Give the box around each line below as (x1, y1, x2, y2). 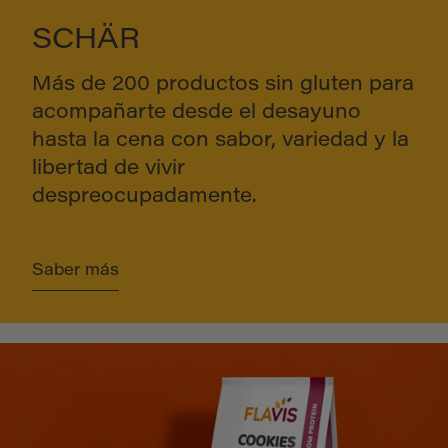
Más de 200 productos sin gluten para (32, 75, 414, 96)
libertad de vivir (32, 159, 185, 180)
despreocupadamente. (32, 187, 262, 208)
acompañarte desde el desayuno (32, 103, 361, 124)
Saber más (32, 263, 119, 280)
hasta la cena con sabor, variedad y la (32, 131, 409, 152)
